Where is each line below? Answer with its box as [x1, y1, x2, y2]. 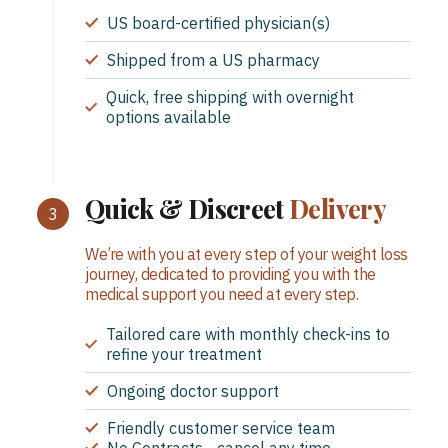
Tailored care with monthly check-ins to [106, 323, 390, 344]
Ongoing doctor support [107, 380, 279, 401]
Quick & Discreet [85, 191, 290, 225]
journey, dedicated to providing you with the [85, 263, 376, 284]
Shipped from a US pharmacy [107, 49, 320, 70]
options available [106, 106, 231, 127]
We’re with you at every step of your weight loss [85, 243, 408, 264]
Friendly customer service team [107, 417, 335, 438]
